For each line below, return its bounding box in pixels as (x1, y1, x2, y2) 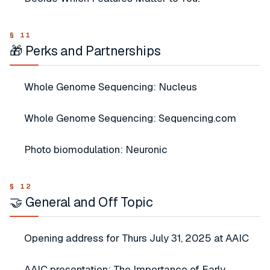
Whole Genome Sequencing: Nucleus (24, 80, 197, 93)
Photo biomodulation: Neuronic (24, 143, 168, 156)
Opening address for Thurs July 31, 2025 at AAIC (24, 231, 249, 245)
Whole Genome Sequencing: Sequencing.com (24, 111, 236, 125)
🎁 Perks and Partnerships (10, 42, 161, 59)
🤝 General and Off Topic (10, 193, 153, 210)
